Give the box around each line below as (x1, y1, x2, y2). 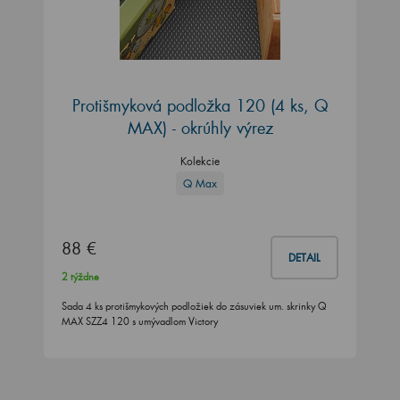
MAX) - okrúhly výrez (127, 116, 273, 138)
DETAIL (288, 251, 321, 265)
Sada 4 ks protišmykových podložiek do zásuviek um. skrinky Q (62, 300, 326, 313)
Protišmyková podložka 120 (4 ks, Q (71, 94, 329, 116)
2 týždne (62, 271, 99, 284)
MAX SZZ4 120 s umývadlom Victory (62, 315, 218, 329)
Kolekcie (180, 154, 220, 168)
